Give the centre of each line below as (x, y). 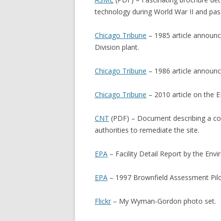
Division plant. (117, 47)
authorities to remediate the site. (147, 130)
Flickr (103, 201)
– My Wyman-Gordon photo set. (164, 201)
